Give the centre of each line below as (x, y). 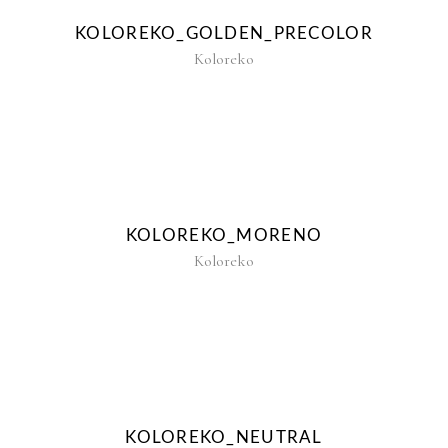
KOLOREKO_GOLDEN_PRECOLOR (224, 33)
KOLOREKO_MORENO (224, 235)
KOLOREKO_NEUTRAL (224, 437)
